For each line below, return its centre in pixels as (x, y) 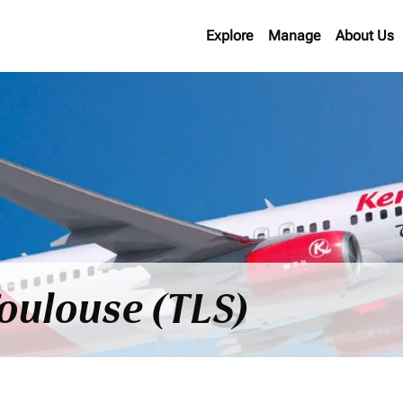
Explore (229, 36)
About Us (364, 36)
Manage (294, 36)
